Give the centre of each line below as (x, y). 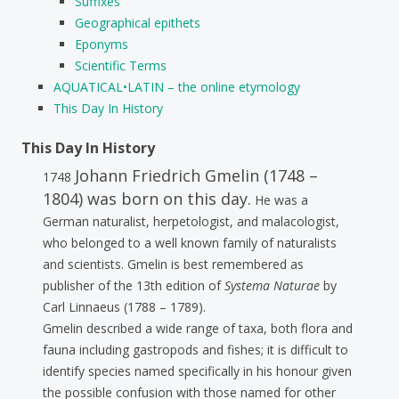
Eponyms (102, 44)
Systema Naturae (272, 285)
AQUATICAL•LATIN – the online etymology (177, 86)
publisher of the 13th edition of (134, 285)
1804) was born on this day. (147, 198)
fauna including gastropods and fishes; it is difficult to (195, 349)
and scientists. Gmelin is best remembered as (173, 264)
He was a (280, 199)
